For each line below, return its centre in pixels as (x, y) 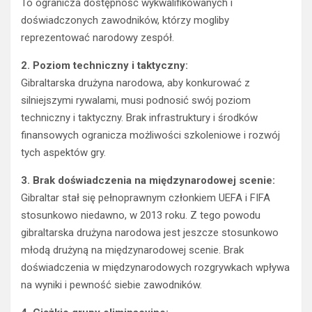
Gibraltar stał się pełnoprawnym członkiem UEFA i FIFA (146, 197)
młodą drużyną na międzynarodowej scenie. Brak (132, 250)
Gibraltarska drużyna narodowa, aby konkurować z (135, 83)
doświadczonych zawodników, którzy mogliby (125, 20)
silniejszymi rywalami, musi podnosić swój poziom (136, 100)
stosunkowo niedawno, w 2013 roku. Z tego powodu (141, 215)
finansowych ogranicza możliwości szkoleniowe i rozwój (150, 135)
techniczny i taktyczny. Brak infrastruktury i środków (139, 117)
